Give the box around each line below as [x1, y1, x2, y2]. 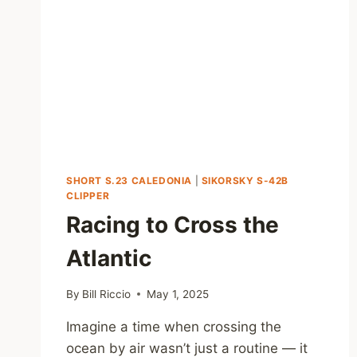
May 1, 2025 [147, 287, 210, 300]
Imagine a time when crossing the [66, 318, 281, 335]
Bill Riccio [82, 287, 131, 300]
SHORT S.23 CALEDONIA [66, 174, 192, 186]
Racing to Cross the [66, 210, 279, 238]
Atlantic [66, 244, 151, 272]
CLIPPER [66, 189, 110, 202]
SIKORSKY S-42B [201, 174, 289, 186]
